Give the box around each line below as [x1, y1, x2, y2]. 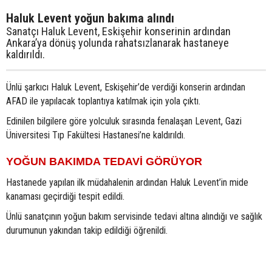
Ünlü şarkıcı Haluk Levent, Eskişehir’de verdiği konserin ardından [6, 81, 245, 93]
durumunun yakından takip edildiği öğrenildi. [6, 225, 168, 237]
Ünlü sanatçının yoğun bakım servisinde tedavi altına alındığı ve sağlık [6, 211, 262, 223]
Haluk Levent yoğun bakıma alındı [6, 11, 174, 26]
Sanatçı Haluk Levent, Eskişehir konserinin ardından [6, 25, 231, 38]
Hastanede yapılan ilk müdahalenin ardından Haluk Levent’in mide [6, 177, 248, 189]
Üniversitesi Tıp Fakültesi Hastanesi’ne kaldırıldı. [6, 129, 185, 141]
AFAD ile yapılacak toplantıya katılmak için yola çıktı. [6, 95, 200, 107]
